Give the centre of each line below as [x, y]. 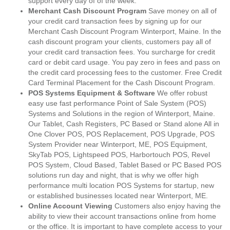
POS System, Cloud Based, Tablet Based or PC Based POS [125, 165]
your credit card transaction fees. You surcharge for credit [122, 52]
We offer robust [181, 93]
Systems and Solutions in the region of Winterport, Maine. [122, 113]
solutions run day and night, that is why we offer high [113, 175]
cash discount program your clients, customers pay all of [120, 42]
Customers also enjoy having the [168, 206]
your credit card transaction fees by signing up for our [115, 21]
